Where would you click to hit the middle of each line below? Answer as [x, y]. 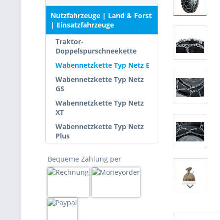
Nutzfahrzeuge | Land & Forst [101, 15]
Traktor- [69, 41]
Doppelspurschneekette [96, 51]
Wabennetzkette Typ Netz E [103, 65]
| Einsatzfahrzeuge [82, 25]
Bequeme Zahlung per [84, 159]
